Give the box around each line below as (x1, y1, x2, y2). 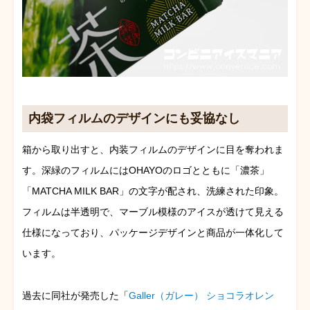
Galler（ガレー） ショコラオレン (129, 290, 274, 302)
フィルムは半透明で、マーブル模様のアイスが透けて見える (22, 206, 284, 218)
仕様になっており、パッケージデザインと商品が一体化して (22, 227, 284, 239)
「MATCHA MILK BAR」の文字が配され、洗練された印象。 (22, 185, 284, 197)
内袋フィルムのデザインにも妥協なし (28, 111, 241, 126)
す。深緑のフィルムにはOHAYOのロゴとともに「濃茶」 (22, 165, 269, 176)
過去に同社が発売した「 (22, 290, 129, 302)
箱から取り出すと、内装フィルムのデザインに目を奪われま (22, 144, 284, 156)
